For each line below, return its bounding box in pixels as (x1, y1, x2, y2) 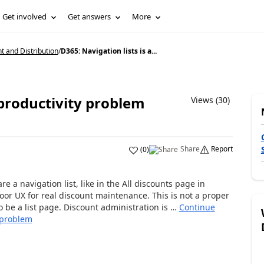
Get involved (2, 11, 47, 22)
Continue (179, 202, 215, 213)
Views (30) (190, 94, 230, 105)
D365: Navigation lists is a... (60, 46, 157, 56)
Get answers (68, 11, 111, 22)
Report (210, 144, 233, 154)
